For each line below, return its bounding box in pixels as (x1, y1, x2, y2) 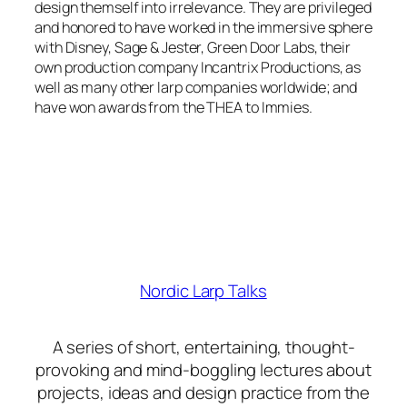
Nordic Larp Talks (140, 278, 267, 303)
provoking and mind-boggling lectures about (35, 357, 372, 382)
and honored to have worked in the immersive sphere (35, 17, 372, 38)
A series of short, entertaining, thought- (52, 334, 355, 359)
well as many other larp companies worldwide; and (35, 77, 358, 98)
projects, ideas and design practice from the (36, 380, 371, 404)
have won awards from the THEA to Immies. (35, 97, 313, 118)
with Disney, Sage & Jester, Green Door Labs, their (35, 37, 351, 58)
